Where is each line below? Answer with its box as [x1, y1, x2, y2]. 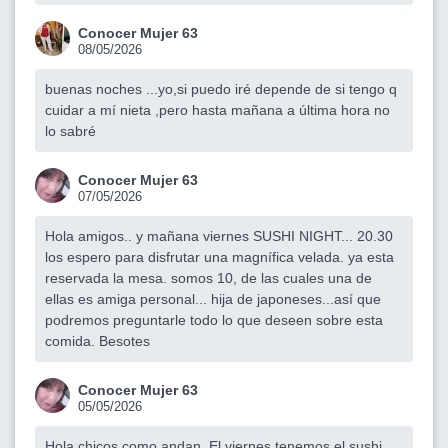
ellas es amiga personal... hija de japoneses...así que [45, 290, 381, 307]
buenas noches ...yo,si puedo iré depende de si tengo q [45, 80, 397, 97]
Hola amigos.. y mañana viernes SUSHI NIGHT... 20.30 [45, 227, 393, 244]
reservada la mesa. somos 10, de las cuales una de [45, 269, 372, 286]
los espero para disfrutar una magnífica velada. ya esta [45, 248, 394, 265]
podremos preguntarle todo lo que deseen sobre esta [45, 311, 383, 328]
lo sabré [45, 122, 96, 139]
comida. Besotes [45, 332, 150, 349]
